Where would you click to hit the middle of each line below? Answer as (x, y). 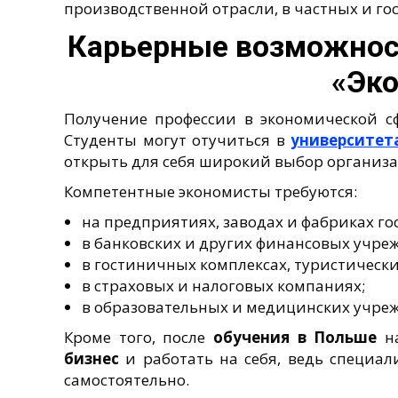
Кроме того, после (139, 337)
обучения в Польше (295, 337)
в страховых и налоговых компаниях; (223, 285)
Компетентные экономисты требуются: (211, 191)
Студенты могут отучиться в (178, 139)
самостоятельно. (127, 379)
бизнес (92, 358)
